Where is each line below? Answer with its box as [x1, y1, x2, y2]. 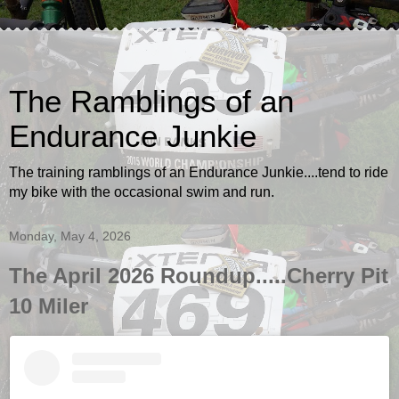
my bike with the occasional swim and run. [9, 184, 274, 199]
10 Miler [9, 294, 88, 318]
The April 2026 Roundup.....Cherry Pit [9, 264, 388, 288]
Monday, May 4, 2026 [9, 229, 131, 243]
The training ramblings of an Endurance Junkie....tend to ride [9, 165, 388, 180]
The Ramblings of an [9, 85, 294, 118]
